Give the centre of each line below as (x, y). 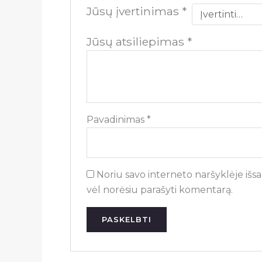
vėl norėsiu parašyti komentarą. (159, 189)
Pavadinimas (116, 119)
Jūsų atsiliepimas (137, 41)
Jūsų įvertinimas (134, 11)
